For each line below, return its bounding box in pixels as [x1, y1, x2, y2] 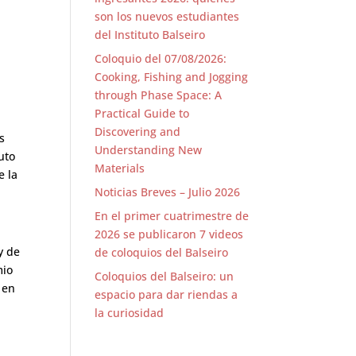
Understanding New [95, 141, 203, 157]
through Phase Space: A [95, 87, 222, 103]
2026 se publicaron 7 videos [95, 226, 244, 242]
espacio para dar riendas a [95, 286, 238, 302]
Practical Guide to [95, 105, 190, 121]
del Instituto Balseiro [95, 26, 206, 42]
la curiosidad [95, 304, 164, 320]
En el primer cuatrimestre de [95, 207, 250, 223]
